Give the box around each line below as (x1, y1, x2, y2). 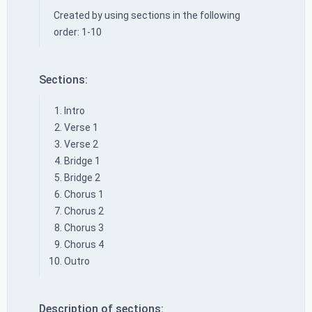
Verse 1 (64, 122, 98, 133)
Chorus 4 (64, 239, 104, 250)
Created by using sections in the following (54, 10, 240, 21)
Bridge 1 (64, 155, 100, 166)
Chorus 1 (64, 189, 104, 200)
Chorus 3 (64, 222, 104, 233)
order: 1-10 (54, 26, 102, 38)
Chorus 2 (64, 205, 104, 217)
